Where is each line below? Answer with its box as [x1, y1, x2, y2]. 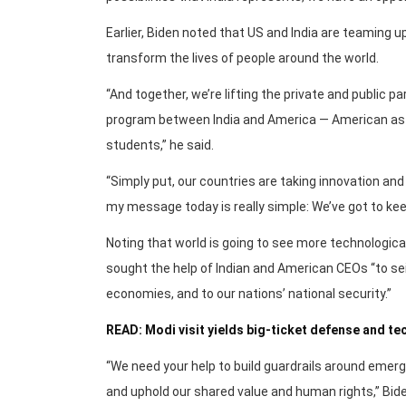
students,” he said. [106, 137, 214, 152]
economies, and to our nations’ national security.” [106, 285, 391, 301]
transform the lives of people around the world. [106, 50, 379, 65]
